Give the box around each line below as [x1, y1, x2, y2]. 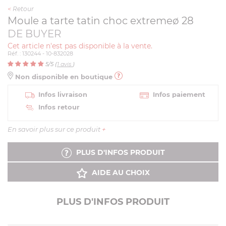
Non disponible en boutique [13, 73, 115, 81]
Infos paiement [153, 90, 205, 98]
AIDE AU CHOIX [89, 168, 150, 178]
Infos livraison [38, 90, 87, 98]
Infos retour [38, 103, 80, 111]
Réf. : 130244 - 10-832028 [8, 50, 73, 57]
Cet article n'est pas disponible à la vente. [8, 41, 152, 50]
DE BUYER [8, 28, 61, 40]
